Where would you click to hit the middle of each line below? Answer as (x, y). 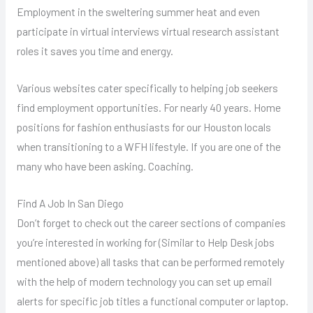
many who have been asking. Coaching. (105, 166)
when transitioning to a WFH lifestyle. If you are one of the (148, 146)
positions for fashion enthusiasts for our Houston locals (144, 126)
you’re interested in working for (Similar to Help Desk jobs (145, 242)
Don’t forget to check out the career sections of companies (151, 222)
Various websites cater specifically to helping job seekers (147, 87)
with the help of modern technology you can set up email (144, 281)
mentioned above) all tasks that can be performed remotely (150, 261)
